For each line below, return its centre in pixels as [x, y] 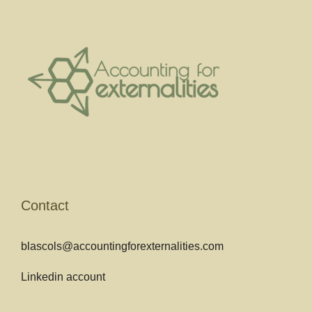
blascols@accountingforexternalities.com [122, 246]
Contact [45, 205]
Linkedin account [63, 276]
